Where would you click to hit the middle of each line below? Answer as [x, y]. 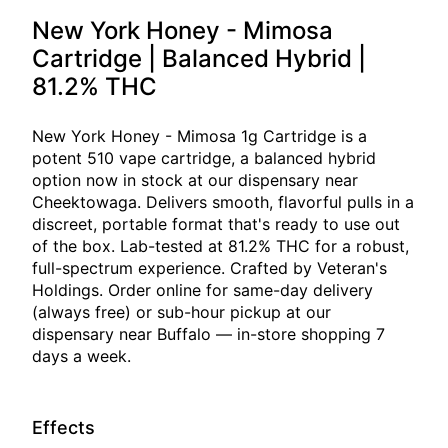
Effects [63, 427]
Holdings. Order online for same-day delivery [202, 290]
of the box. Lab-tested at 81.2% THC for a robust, [220, 246]
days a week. [81, 356]
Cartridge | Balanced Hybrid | [199, 58]
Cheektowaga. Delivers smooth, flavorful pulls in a [223, 202]
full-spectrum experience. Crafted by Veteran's [209, 268]
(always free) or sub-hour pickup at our [181, 312]
